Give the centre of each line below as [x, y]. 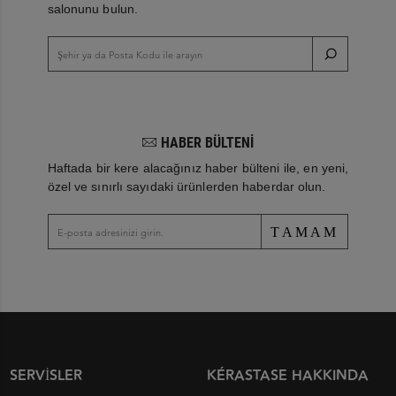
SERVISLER [46, 376]
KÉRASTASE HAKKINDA [288, 376]
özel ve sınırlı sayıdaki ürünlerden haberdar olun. [187, 186]
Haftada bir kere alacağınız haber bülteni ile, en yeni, [198, 168]
